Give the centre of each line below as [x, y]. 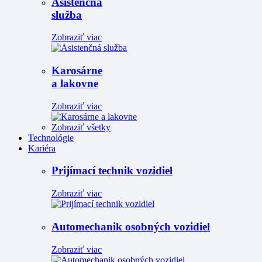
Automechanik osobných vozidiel [131, 226]
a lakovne [75, 83]
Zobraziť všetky [81, 127]
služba [67, 15]
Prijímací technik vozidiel [112, 171]
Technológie [51, 137]
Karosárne [77, 70]
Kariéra [42, 148]
